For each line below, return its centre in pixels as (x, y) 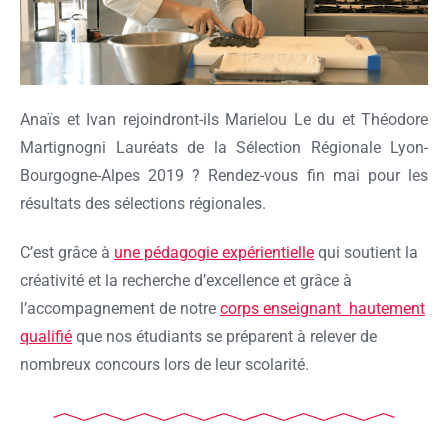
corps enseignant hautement (322, 309)
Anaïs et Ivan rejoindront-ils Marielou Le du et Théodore (224, 120)
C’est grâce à (67, 253)
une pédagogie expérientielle (214, 253)
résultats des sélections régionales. (143, 204)
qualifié (46, 337)
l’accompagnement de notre (120, 309)
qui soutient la (366, 253)
